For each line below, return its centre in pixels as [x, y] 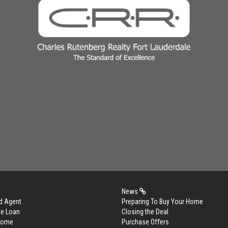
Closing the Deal [145, 212]
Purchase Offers [145, 222]
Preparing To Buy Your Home [162, 202]
